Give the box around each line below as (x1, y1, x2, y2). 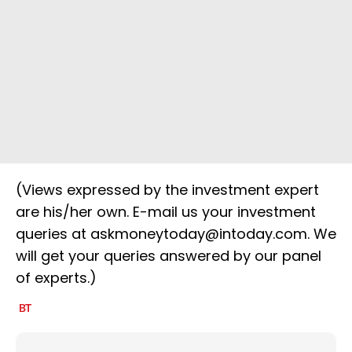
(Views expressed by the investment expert (16, 180, 319, 200)
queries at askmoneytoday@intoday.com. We (16, 224, 336, 244)
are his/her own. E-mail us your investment (16, 202, 316, 222)
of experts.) (16, 268, 97, 288)
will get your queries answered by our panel (16, 246, 321, 266)
